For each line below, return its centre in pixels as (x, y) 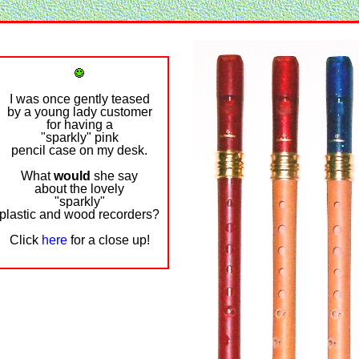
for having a (79, 125)
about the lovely (79, 189)
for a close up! (108, 240)
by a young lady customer (79, 112)
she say (114, 176)
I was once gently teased (79, 99)
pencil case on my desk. (79, 150)
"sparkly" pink (79, 137)
